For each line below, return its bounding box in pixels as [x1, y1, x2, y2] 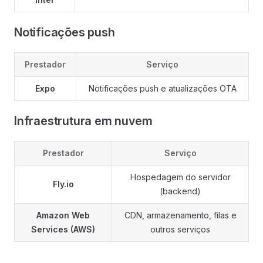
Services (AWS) [31, 224, 95, 234]
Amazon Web [36, 210, 90, 220]
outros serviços [150, 224, 210, 234]
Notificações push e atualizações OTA [88, 83, 237, 93]
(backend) [160, 186, 201, 196]
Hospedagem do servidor [130, 172, 231, 182]
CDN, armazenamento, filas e [124, 210, 237, 220]
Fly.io [52, 179, 74, 189]
